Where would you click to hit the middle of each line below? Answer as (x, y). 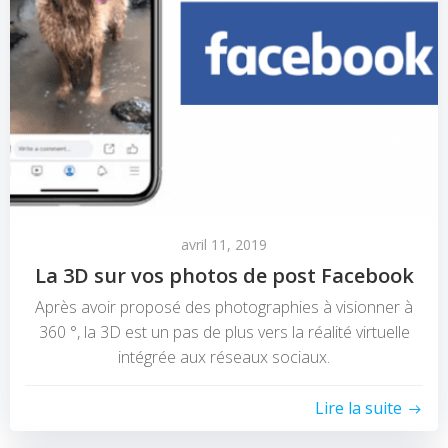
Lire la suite (358, 408)
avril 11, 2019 (224, 245)
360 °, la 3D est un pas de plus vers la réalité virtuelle (224, 332)
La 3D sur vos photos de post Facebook (224, 276)
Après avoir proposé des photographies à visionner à (224, 307)
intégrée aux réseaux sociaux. (224, 357)
